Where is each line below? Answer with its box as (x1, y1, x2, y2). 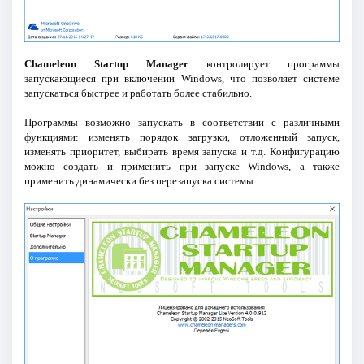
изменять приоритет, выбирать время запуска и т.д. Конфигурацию (24, 145, 340, 158)
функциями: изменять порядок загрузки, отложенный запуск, (24, 130, 340, 143)
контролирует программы (188, 57, 340, 70)
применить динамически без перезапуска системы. (24, 174, 256, 187)
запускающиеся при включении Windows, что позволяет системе (24, 71, 340, 84)
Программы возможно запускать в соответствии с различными (24, 115, 340, 128)
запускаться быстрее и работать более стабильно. (24, 86, 252, 99)
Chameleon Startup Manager (24, 57, 188, 70)
